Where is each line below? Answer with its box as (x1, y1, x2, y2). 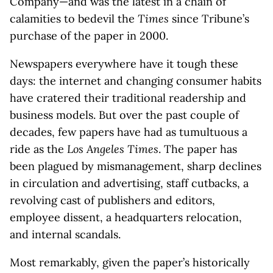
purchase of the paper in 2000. (10, 29, 168, 43)
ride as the (10, 142, 67, 156)
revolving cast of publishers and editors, (10, 193, 215, 207)
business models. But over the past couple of (10, 108, 239, 122)
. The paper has (158, 142, 237, 156)
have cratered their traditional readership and (10, 91, 246, 105)
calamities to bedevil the (10, 12, 138, 26)
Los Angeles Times (67, 142, 158, 156)
